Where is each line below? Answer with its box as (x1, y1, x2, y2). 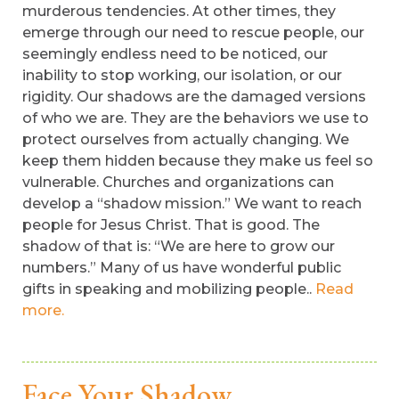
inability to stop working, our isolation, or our (22, 67, 342, 84)
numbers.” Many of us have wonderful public (22, 259, 341, 276)
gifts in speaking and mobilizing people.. (22, 281, 315, 297)
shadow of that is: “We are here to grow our (22, 238, 335, 255)
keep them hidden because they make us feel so (22, 152, 373, 169)
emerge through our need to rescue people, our (22, 24, 364, 41)
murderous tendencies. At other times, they (22, 3, 336, 20)
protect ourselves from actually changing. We (22, 131, 349, 148)
